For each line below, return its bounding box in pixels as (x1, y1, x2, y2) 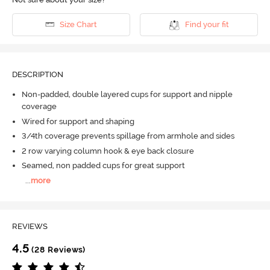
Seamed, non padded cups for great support (21, 161, 185, 171)
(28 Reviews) (29, 245, 86, 255)
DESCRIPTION (11, 69, 63, 79)
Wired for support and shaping (21, 116, 134, 126)
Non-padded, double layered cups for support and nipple (21, 90, 233, 99)
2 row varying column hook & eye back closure (21, 146, 194, 155)
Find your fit (184, 20, 229, 30)
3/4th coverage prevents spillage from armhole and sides (21, 131, 234, 141)
